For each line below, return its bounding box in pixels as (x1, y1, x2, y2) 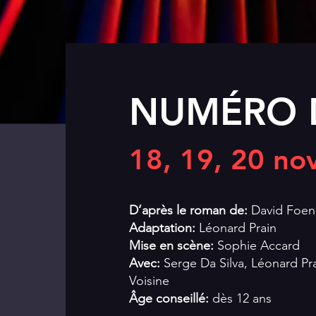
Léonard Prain (199, 220, 276, 236)
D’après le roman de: (129, 202, 251, 218)
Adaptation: (129, 220, 199, 236)
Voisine (129, 273, 169, 288)
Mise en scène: (129, 238, 217, 253)
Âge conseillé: (129, 291, 212, 306)
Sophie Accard (217, 238, 300, 253)
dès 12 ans (212, 291, 272, 306)
